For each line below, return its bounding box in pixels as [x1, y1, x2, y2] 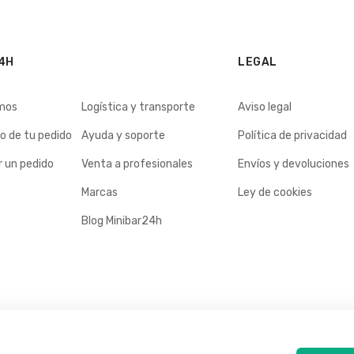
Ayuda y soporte [81, 129, 165, 143]
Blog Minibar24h [81, 214, 162, 228]
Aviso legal [238, 100, 292, 115]
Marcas [81, 186, 118, 200]
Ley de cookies [238, 186, 313, 200]
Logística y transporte [81, 100, 195, 115]
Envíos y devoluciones [238, 157, 350, 171]
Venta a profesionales [81, 157, 193, 171]
